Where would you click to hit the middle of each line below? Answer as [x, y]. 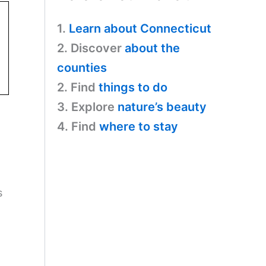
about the [152, 48]
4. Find [78, 126]
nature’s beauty [162, 107]
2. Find [78, 87]
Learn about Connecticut [140, 28]
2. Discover [91, 48]
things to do [133, 87]
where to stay [139, 126]
